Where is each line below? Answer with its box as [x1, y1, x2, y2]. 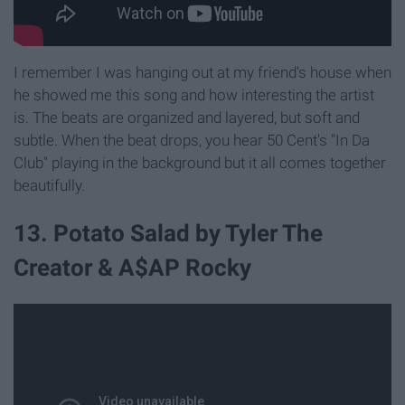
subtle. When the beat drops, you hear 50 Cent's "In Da [14, 130, 370, 149]
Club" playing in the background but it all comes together [14, 153, 386, 172]
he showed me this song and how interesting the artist [14, 85, 374, 104]
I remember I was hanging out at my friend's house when [14, 62, 391, 81]
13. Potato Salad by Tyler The [14, 219, 323, 247]
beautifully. [14, 175, 85, 194]
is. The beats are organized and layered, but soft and [14, 108, 360, 127]
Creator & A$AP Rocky [14, 253, 251, 281]
